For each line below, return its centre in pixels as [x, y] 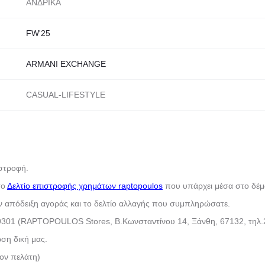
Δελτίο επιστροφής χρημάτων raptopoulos [85, 186]
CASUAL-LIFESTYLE [66, 94]
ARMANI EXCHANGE [66, 64]
